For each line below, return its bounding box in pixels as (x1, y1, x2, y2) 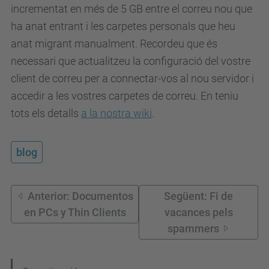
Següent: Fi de (164, 190, 234, 202)
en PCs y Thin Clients (23, 206, 126, 219)
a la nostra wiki (81, 107, 152, 119)
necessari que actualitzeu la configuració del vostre (11, 55, 250, 67)
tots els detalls (11, 107, 81, 119)
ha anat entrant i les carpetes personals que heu (11, 20, 235, 32)
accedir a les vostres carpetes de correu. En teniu (11, 89, 238, 102)
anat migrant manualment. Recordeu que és (11, 37, 217, 50)
